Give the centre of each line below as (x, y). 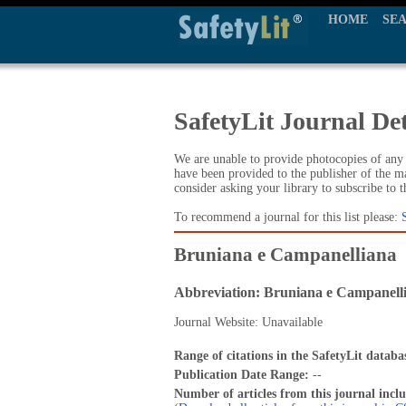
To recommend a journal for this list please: (288, 217)
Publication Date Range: (243, 375)
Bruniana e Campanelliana (285, 254)
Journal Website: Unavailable (248, 322)
